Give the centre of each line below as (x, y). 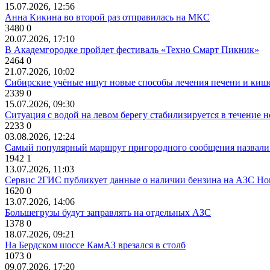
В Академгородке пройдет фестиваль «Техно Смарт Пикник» (132, 49)
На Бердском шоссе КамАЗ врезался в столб (95, 245)
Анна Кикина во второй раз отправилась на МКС (107, 17)
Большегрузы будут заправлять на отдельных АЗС (108, 212)
